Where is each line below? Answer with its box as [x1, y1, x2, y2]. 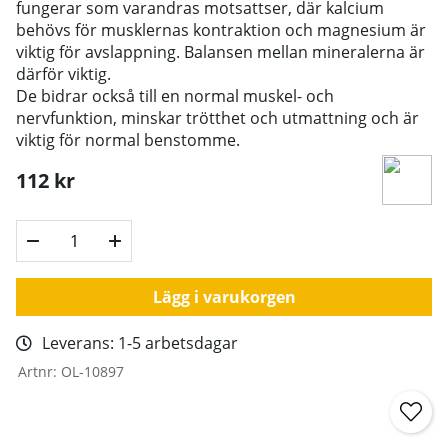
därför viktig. [16, 62, 111, 85]
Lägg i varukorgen [152, 285, 296, 308]
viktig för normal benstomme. [16, 128, 240, 151]
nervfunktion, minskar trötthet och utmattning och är [16, 106, 419, 129]
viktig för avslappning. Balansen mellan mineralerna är [16, 40, 425, 63]
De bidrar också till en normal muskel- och [16, 84, 334, 107]
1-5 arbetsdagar [118, 331, 238, 354]
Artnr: [18, 361, 61, 381]
